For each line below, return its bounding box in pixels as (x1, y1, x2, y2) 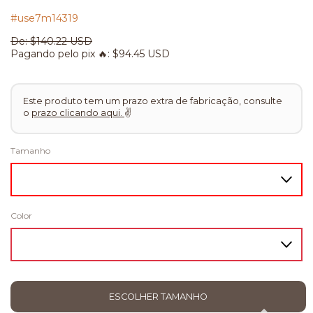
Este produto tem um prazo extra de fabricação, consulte (23, 95, 282, 106)
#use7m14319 (10, 12, 78, 24)
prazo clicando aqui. (31, 107, 124, 118)
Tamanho (10, 145, 50, 156)
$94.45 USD (110, 48, 170, 60)
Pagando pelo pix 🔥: (10, 48, 110, 60)
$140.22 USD (30, 35, 92, 48)
